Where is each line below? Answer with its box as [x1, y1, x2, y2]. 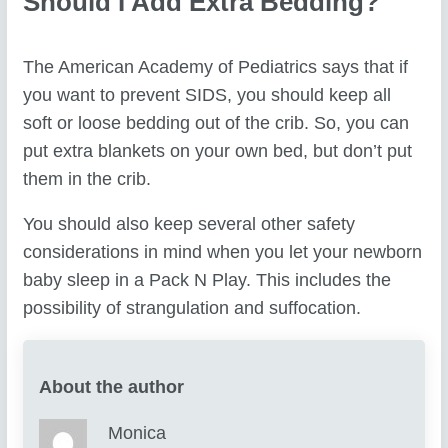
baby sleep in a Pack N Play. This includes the [23, 270, 392, 291]
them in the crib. [23, 168, 152, 189]
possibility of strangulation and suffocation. [23, 298, 362, 319]
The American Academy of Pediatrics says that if [23, 56, 409, 77]
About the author [39, 377, 185, 398]
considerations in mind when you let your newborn [23, 242, 423, 263]
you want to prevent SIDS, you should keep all [23, 84, 392, 105]
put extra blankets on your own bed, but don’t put [23, 140, 413, 161]
